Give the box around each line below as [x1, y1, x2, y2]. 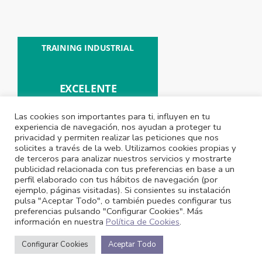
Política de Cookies [106, 216, 180, 227]
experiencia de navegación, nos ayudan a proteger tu [15, 121, 221, 133]
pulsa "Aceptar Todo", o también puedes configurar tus [15, 195, 232, 206]
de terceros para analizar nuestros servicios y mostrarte [15, 153, 232, 164]
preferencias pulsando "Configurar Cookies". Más [15, 205, 203, 217]
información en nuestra [15, 216, 106, 227]
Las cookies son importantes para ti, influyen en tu [15, 111, 210, 122]
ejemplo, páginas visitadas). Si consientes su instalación [15, 184, 230, 196]
